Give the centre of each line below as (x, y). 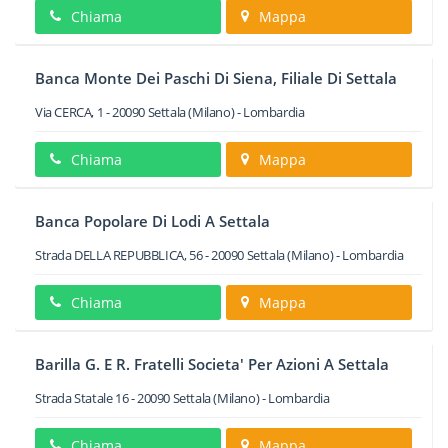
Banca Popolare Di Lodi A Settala (152, 221)
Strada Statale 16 (82, 398)
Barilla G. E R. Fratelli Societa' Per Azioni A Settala (212, 364)
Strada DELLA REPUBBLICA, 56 (119, 255)
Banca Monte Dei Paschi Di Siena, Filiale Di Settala (216, 78)
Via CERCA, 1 (69, 112)
